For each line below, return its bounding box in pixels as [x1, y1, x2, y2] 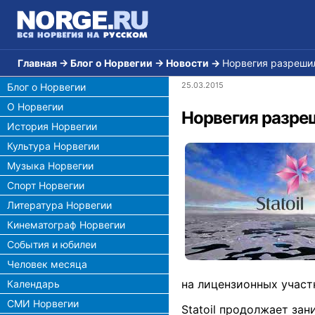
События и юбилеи [7, 238, 96, 250]
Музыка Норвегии [7, 160, 94, 172]
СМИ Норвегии [7, 297, 79, 309]
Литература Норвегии [7, 199, 112, 211]
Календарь [7, 278, 60, 290]
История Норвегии [7, 120, 97, 132]
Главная [18, 57, 57, 69]
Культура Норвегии [7, 140, 99, 152]
